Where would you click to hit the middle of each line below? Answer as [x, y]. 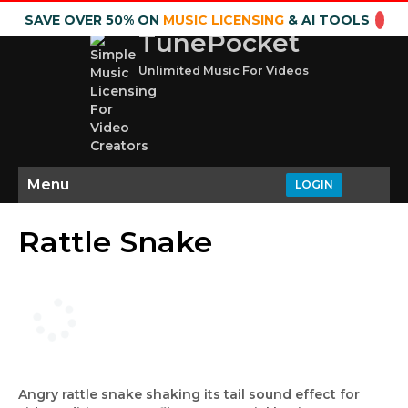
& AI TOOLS [326, 20]
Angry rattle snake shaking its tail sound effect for [189, 394]
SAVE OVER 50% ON [93, 20]
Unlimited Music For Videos [224, 71]
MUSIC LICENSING [223, 20]
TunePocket [219, 43]
